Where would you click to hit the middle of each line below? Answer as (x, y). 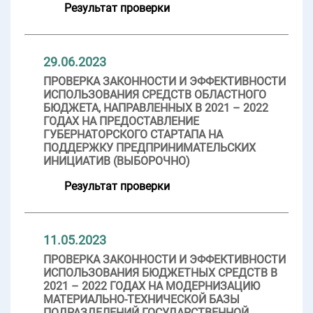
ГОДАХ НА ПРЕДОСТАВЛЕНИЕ (121, 121)
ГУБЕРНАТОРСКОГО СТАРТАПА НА (133, 134)
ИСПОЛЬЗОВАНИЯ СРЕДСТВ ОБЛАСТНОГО (155, 94)
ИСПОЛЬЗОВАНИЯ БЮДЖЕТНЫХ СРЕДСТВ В (160, 272)
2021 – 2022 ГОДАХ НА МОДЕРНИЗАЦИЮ (152, 286)
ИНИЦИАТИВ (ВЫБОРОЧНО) (117, 161)
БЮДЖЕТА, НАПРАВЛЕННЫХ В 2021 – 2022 (156, 108)
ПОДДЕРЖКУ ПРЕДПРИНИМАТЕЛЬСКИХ (150, 147)
